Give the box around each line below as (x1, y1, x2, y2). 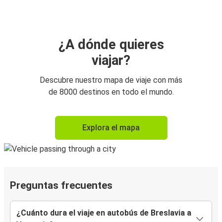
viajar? (92, 53, 130, 69)
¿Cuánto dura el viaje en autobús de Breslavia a (16, 208, 191, 218)
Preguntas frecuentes (10, 179, 112, 192)
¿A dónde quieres (58, 37, 164, 53)
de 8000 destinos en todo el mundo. (48, 87, 174, 97)
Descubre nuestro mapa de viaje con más (40, 75, 182, 85)
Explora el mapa (82, 123, 140, 133)
